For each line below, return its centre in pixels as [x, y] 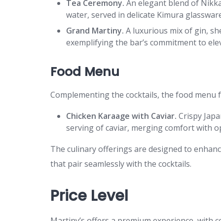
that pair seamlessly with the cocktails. [121, 164]
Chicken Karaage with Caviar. [121, 116]
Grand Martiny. [95, 30]
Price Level [89, 196]
